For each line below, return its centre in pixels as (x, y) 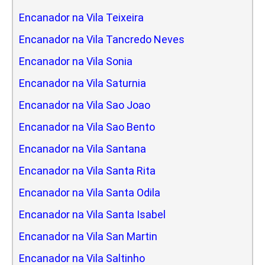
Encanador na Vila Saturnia (83, 83)
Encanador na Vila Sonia (76, 61)
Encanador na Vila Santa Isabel (92, 214)
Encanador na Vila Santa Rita (87, 170)
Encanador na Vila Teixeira (81, 17)
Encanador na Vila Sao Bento (87, 127)
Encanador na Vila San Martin (88, 236)
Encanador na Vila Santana (83, 148)
